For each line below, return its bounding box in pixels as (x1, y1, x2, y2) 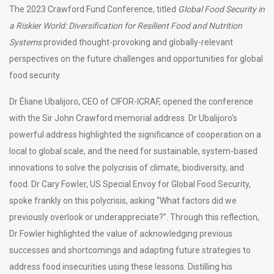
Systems (9, 37, 43, 47)
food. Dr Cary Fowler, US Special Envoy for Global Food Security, (9, 179, 251, 189)
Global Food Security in (178, 4, 265, 14)
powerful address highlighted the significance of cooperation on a (9, 129, 261, 139)
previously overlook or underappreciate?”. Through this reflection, (9, 212, 259, 222)
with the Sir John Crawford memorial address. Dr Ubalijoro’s (9, 113, 237, 123)
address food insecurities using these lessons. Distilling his (9, 261, 232, 272)
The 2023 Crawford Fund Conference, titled (9, 4, 178, 14)
